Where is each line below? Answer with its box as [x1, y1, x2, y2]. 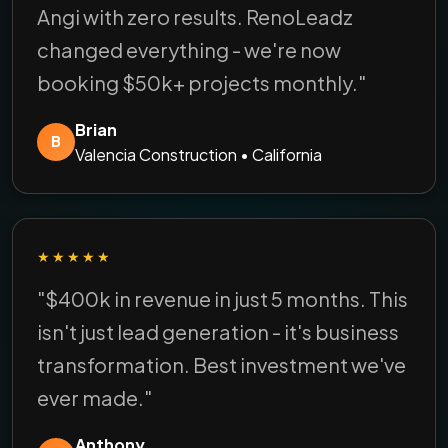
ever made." [37, 384, 152, 410]
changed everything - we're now [37, 36, 341, 62]
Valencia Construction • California [75, 143, 322, 165]
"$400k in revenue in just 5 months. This [37, 285, 408, 311]
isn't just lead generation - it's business [37, 318, 399, 344]
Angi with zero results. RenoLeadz [37, 3, 353, 29]
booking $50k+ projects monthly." [37, 69, 366, 95]
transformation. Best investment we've [37, 351, 406, 377]
